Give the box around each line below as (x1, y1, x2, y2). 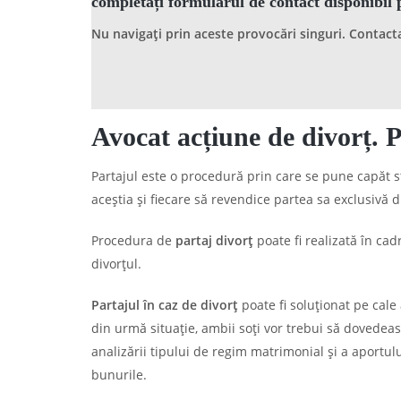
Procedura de (91, 232, 175, 249)
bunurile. (91, 366, 147, 383)
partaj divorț (175, 232, 253, 249)
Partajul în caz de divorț (91, 296, 242, 313)
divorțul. (91, 255, 141, 272)
